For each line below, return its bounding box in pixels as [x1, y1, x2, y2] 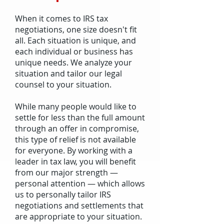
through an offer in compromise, [15, 123, 139, 134]
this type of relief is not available [15, 134, 136, 145]
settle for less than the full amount [15, 112, 145, 123]
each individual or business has [15, 46, 133, 57]
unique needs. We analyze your [15, 57, 132, 68]
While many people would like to [15, 101, 136, 112]
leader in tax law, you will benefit [15, 156, 136, 167]
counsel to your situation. [15, 79, 111, 90]
